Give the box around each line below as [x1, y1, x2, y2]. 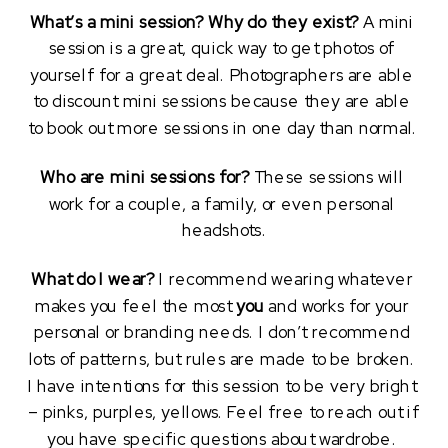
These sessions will [249, 166, 404, 190]
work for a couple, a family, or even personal [48, 193, 395, 216]
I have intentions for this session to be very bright [28, 375, 417, 398]
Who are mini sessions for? [40, 166, 250, 190]
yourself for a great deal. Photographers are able [30, 64, 414, 88]
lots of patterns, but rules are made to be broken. [28, 348, 415, 372]
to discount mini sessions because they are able [33, 91, 411, 114]
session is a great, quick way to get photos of [48, 38, 395, 61]
